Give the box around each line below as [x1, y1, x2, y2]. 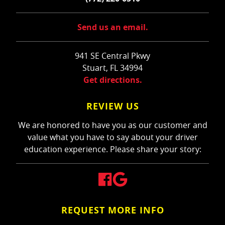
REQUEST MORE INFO [61, 204, 164, 217]
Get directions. [83, 74, 142, 86]
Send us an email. [77, 22, 148, 33]
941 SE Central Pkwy [75, 50, 150, 62]
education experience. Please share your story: [24, 144, 201, 155]
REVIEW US [86, 100, 139, 113]
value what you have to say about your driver [27, 132, 198, 143]
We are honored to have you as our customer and [18, 120, 207, 131]
